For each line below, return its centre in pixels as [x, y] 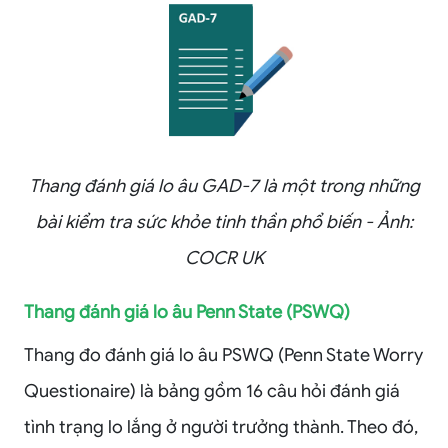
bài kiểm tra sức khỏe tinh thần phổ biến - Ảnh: [224, 221]
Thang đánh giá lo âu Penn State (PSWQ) [187, 311]
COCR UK [224, 257]
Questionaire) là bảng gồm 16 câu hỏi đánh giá [212, 390]
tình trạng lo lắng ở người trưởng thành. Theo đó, [221, 426]
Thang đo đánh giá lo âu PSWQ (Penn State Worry [223, 354]
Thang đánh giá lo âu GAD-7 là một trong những [224, 185]
